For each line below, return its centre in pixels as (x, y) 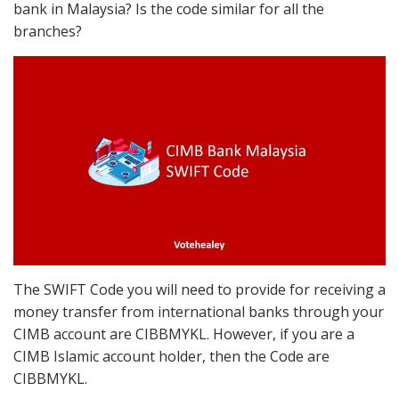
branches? (48, 31)
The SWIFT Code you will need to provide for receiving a (199, 289)
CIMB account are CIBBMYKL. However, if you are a (184, 334)
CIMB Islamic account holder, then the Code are (171, 356)
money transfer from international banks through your (199, 311)
